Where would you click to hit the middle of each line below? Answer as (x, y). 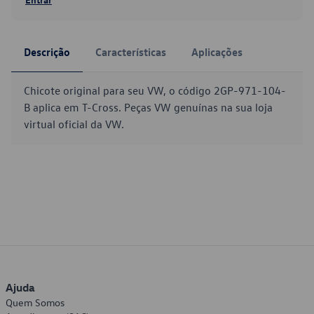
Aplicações (217, 52)
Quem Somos (35, 302)
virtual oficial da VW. (74, 124)
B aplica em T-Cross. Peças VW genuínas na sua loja (148, 107)
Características (131, 52)
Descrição (47, 52)
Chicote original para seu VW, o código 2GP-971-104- (155, 90)
